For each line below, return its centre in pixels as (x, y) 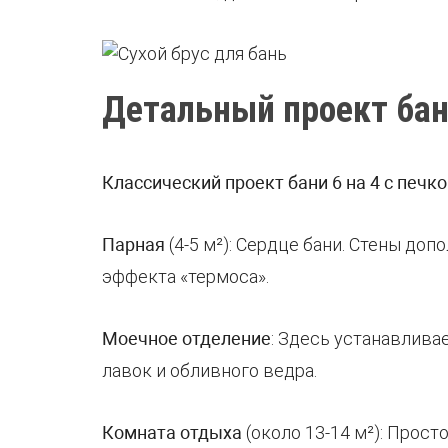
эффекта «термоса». (185, 276)
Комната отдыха (172, 432)
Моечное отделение (186, 338)
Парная (133, 244)
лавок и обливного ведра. (209, 370)
